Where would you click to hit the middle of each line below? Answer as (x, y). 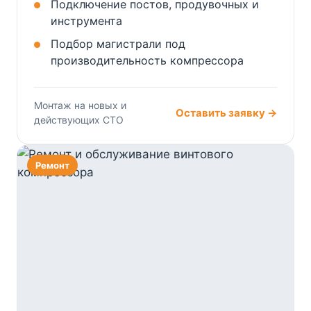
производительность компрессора (147, 61)
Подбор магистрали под (118, 44)
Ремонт (52, 166)
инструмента (86, 21)
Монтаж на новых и (80, 106)
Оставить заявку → (226, 112)
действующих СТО (79, 120)
